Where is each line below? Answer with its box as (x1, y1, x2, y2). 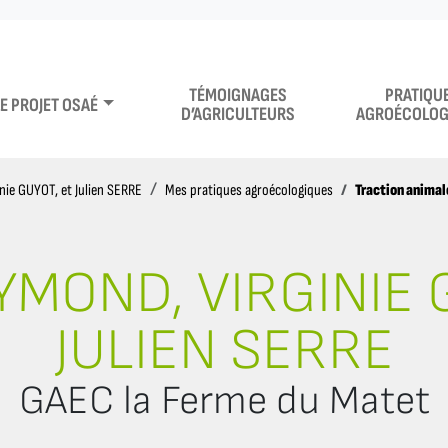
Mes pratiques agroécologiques (165, 181, 333, 201)
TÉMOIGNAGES (188, 84, 287, 108)
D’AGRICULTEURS (180, 103, 295, 127)
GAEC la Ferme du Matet (18, 376, 430, 425)
